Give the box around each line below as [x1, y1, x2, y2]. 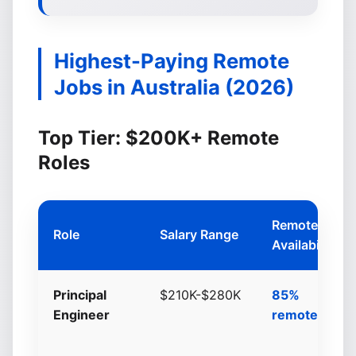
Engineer [53, 307, 110, 323]
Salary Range [160, 226, 239, 242]
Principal [53, 287, 107, 303]
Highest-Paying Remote [54, 48, 289, 73]
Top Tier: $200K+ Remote [38, 126, 279, 149]
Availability [272, 237, 339, 253]
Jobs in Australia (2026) [54, 75, 294, 99]
